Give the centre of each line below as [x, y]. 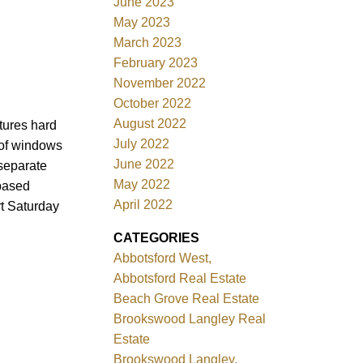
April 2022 [143, 204]
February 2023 [156, 62]
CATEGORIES [157, 237]
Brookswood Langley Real [190, 318]
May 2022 [142, 184]
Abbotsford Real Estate [180, 278]
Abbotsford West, [163, 258]
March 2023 [148, 42]
